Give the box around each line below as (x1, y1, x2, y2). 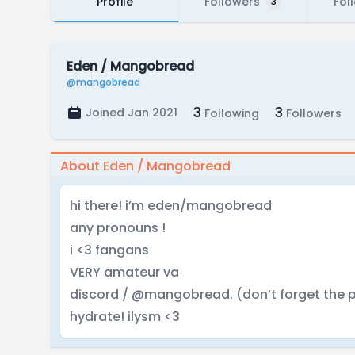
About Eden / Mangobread (60, 157, 231, 175)
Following (201, 105, 259, 121)
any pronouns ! (70, 219, 166, 237)
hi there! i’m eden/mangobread (70, 197, 272, 215)
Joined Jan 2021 (86, 105, 177, 120)
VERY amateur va (70, 263, 179, 281)
